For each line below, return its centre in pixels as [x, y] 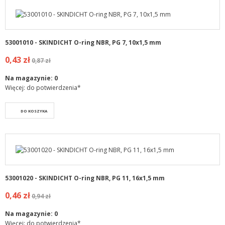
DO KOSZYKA [34, 111]
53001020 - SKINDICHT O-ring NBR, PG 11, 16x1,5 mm [85, 178]
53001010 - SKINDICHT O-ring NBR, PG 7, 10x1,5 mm [83, 43]
